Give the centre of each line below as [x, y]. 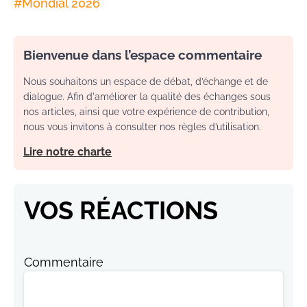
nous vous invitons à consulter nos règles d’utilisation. [142, 127]
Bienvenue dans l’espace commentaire [143, 55]
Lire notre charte [67, 152]
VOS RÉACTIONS [121, 211]
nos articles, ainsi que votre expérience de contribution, [146, 112]
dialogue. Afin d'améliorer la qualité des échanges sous [147, 97]
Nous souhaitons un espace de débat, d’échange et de [146, 82]
